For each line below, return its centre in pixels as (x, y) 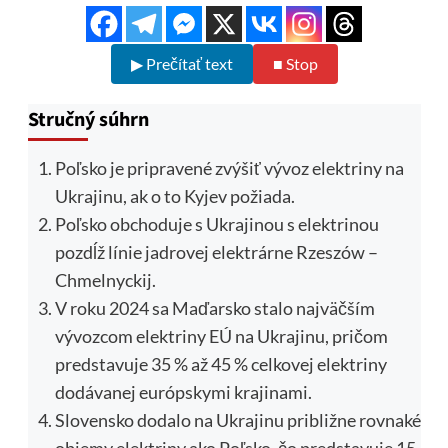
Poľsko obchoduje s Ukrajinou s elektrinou (216, 223)
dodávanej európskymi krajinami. (183, 391)
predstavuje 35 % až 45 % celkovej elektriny (220, 363)
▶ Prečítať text (181, 63)
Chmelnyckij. (105, 279)
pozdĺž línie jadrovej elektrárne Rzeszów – (216, 251)
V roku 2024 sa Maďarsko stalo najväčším (214, 307)
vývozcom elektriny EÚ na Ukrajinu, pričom (221, 335)
